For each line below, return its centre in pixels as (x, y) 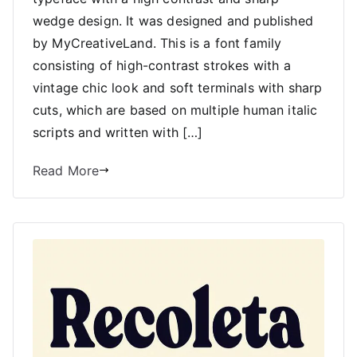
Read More (66, 170)
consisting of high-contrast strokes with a (162, 65)
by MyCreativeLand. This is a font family (157, 43)
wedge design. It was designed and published (173, 20)
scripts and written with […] (118, 132)
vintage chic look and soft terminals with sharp (178, 87)
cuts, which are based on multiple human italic (175, 110)
